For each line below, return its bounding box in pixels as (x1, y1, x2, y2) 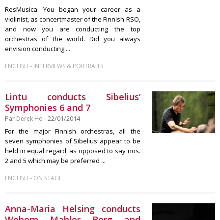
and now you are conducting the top (5, 25, 140, 33)
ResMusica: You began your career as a (5, 5, 140, 14)
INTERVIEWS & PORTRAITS (33, 62, 103, 70)
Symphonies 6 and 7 (5, 102, 90, 113)
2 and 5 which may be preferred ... (5, 156, 106, 165)
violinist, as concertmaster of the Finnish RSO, (5, 15, 140, 24)
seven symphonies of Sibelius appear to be (5, 137, 140, 145)
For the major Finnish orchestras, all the (5, 127, 140, 136)
